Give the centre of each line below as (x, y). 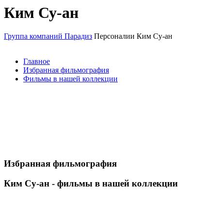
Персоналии (114, 36)
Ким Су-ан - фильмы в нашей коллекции (91, 183)
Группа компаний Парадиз (48, 36)
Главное (37, 62)
